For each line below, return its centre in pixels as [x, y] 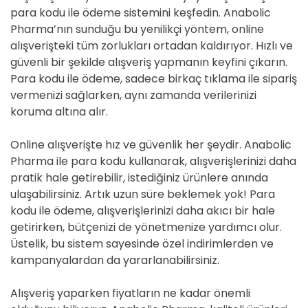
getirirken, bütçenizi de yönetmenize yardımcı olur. [146, 227]
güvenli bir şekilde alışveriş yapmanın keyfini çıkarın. [149, 62]
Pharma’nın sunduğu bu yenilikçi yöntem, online [137, 29]
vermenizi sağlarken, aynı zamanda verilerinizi [133, 95]
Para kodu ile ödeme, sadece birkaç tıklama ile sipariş [154, 79]
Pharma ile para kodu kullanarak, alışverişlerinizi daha [153, 161]
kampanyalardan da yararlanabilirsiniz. [115, 260]
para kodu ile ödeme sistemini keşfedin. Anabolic [141, 13]
